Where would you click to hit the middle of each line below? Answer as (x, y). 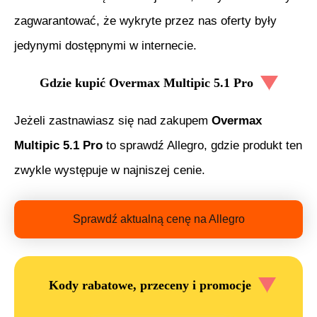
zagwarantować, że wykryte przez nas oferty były (145, 21)
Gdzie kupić (74, 83)
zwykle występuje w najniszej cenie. (110, 171)
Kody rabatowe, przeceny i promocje (150, 285)
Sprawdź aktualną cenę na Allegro (158, 219)
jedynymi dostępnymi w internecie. (105, 45)
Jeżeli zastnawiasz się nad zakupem (113, 121)
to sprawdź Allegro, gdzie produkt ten (202, 146)
